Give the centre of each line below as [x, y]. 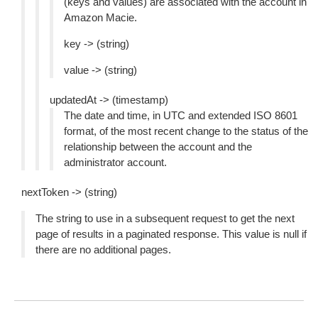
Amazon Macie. [100, 17]
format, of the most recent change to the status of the [186, 131]
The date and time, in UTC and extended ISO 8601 [181, 115]
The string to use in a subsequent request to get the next [165, 218]
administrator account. [115, 162]
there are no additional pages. [103, 250]
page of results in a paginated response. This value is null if [171, 234]
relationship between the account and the [158, 147]
